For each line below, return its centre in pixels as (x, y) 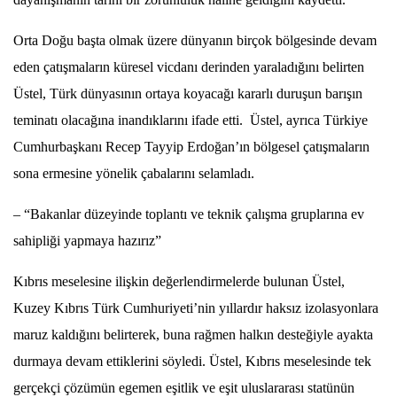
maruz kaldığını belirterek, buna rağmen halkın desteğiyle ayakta (193, 334)
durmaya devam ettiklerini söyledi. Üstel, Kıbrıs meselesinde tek (192, 361)
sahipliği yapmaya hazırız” (87, 240)
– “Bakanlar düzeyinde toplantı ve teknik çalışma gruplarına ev (189, 214)
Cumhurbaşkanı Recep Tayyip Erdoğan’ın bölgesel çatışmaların (191, 146)
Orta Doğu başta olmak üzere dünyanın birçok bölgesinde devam (195, 40)
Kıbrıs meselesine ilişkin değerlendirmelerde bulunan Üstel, (179, 281)
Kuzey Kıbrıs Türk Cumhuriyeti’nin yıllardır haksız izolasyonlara (196, 307)
